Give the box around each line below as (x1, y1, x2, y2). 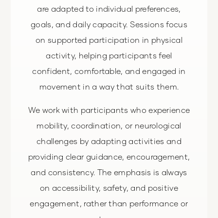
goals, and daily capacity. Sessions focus (30, 19, 188, 29)
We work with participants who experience (28, 105, 190, 114)
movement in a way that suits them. (39, 81, 179, 91)
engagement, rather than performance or (30, 198, 188, 208)
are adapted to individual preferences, (37, 3, 181, 13)
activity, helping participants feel (46, 50, 172, 60)
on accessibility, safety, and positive (39, 182, 179, 192)
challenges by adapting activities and (36, 136, 182, 145)
